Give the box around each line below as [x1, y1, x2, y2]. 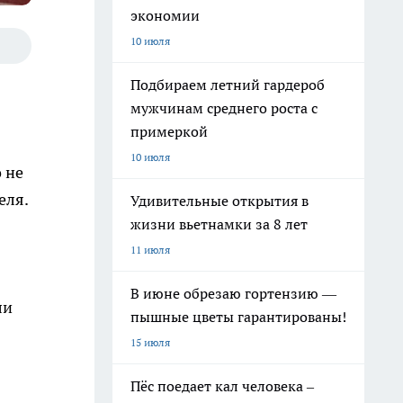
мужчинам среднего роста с [130, 99, 318, 117]
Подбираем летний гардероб [130, 76, 325, 94]
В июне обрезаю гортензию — [130, 284, 336, 302]
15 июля [130, 336, 170, 349]
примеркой [130, 122, 208, 140]
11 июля [130, 243, 170, 256]
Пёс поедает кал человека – [130, 377, 314, 395]
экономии [130, 6, 200, 24]
